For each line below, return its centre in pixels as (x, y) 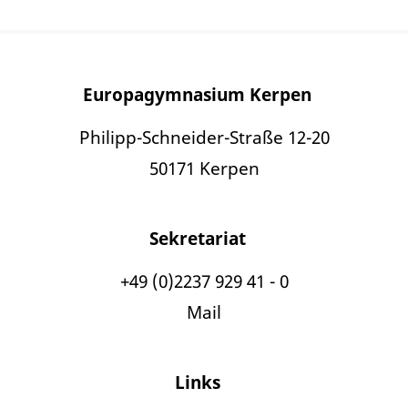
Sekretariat (197, 239)
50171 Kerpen (204, 168)
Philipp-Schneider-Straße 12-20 (204, 138)
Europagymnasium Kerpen (197, 95)
